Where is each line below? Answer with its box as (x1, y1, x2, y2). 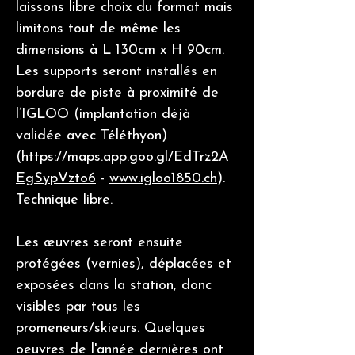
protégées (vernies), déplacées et (16, 257, 231, 272)
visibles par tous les (16, 300, 140, 315)
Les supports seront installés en (16, 64, 217, 79)
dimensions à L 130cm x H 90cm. (16, 43, 224, 58)
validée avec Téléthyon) (16, 128, 167, 143)
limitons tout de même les (16, 21, 181, 36)
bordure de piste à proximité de (16, 86, 219, 101)
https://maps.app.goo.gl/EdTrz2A (21, 150, 229, 165)
